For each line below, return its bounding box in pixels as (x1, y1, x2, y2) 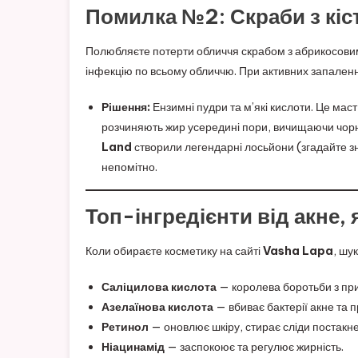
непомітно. (101, 159, 157, 174)
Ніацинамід (101, 339, 165, 354)
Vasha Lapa (263, 243, 333, 258)
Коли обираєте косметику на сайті (86, 243, 263, 258)
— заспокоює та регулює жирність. (165, 339, 344, 354)
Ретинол (101, 319, 149, 334)
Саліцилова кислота (101, 279, 217, 294)
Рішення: (101, 99, 150, 114)
